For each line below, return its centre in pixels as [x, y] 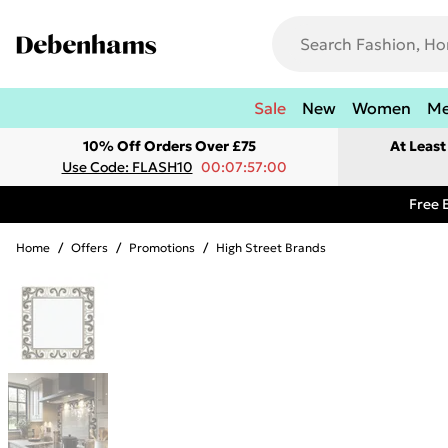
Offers [89, 247]
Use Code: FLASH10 [127, 167]
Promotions [162, 247]
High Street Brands [271, 247]
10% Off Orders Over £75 [169, 146]
